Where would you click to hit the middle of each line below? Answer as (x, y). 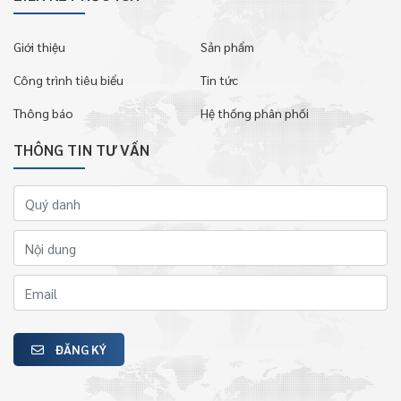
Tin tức (219, 80)
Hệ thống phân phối (255, 113)
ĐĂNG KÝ (81, 350)
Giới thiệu (39, 47)
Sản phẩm (227, 47)
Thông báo (43, 113)
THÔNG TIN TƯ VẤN (81, 150)
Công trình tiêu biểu (68, 80)
